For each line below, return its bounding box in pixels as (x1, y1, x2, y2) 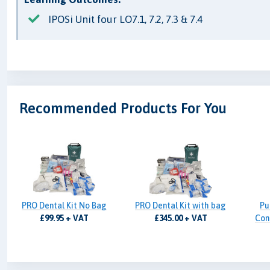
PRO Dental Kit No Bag (22, 201, 107, 211)
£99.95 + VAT (40, 213, 89, 224)
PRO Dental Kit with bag (135, 201, 227, 211)
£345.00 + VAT (154, 213, 207, 224)
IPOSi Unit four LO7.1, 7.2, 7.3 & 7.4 (48, 13, 203, 26)
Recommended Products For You (19, 100, 227, 117)
